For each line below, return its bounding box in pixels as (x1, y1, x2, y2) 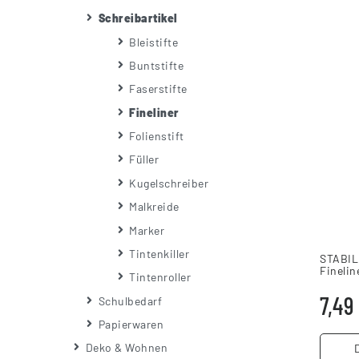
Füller (129, 152, 159, 167)
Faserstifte (129, 82, 188, 96)
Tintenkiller (129, 246, 189, 260)
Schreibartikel (98, 11, 178, 26)
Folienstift (129, 129, 184, 143)
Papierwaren (98, 317, 163, 332)
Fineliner (129, 105, 179, 119)
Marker (129, 223, 164, 237)
